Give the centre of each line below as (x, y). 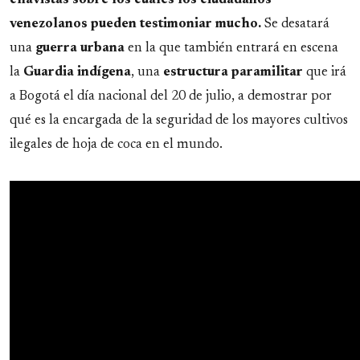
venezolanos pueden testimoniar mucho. (135, 25)
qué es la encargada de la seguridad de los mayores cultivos (179, 121)
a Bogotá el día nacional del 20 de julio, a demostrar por (171, 97)
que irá (325, 73)
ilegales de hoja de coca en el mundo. (116, 145)
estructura (196, 73)
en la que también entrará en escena (231, 49)
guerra (56, 49)
